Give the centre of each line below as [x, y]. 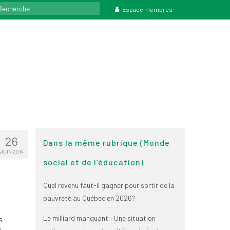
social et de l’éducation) [93, 162]
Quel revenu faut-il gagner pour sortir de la [109, 185]
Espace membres [147, 9]
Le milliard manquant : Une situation [99, 218]
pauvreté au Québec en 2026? [89, 198]
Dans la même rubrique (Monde [106, 142]
